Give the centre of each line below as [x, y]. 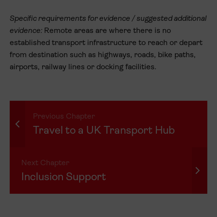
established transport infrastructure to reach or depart [106, 43]
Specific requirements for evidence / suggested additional [108, 19]
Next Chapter [45, 163]
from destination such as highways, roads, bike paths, [103, 55]
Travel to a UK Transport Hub [104, 131]
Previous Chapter [64, 117]
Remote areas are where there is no [107, 31]
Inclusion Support [64, 178]
